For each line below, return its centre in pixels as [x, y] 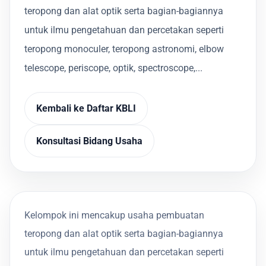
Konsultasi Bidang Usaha [90, 141]
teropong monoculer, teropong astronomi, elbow [124, 49]
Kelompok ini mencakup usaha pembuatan [114, 215]
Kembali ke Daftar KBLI [86, 108]
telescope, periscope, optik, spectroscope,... [113, 68]
